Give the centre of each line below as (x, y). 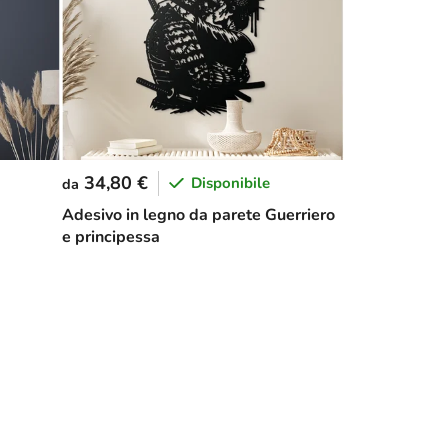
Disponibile (230, 183)
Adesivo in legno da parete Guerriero (198, 214)
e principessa (110, 236)
